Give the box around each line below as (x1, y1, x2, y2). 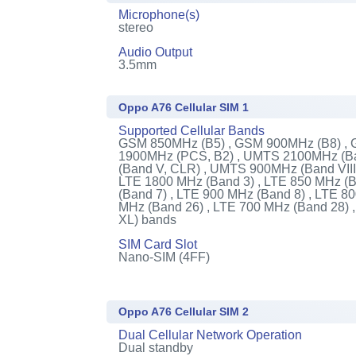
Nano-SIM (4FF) (118, 250, 211, 264)
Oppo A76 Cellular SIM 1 (118, 100, 250, 114)
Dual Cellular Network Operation (118, 328, 303, 342)
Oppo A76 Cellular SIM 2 (118, 305, 250, 318)
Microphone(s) (118, 8, 200, 21)
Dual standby (118, 341, 194, 354)
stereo (118, 21, 154, 34)
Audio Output (118, 45, 193, 59)
